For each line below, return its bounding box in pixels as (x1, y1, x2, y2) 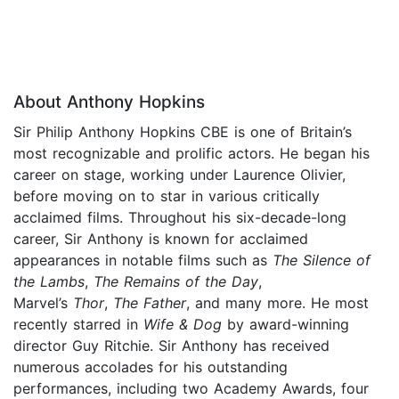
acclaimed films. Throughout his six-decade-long (13, 208, 346, 227)
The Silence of (273, 251, 370, 270)
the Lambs (13, 273, 85, 291)
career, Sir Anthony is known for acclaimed (13, 230, 308, 248)
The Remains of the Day (94, 273, 258, 291)
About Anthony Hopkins (13, 92, 205, 113)
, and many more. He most (186, 294, 369, 313)
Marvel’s (13, 294, 73, 313)
